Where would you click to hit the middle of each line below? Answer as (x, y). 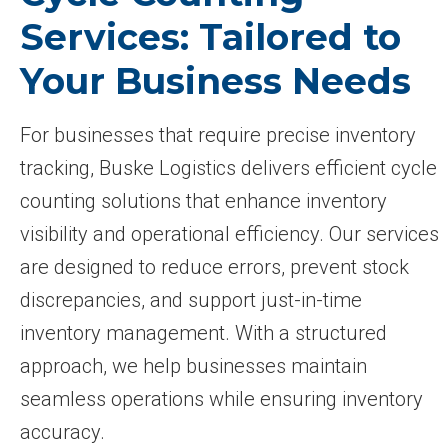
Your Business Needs (215, 80)
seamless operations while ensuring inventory (221, 398)
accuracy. (62, 431)
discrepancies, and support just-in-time (191, 299)
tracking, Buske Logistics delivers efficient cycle (228, 167)
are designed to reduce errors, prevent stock (214, 266)
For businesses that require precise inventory (218, 134)
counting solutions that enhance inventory (203, 200)
